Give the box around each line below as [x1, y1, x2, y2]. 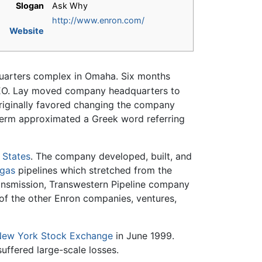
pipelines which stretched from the [15, 164, 172, 176]
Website [9, 26, 44, 36]
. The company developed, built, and [30, 150, 192, 162]
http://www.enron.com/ [52, 15, 144, 26]
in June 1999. [113, 229, 174, 242]
